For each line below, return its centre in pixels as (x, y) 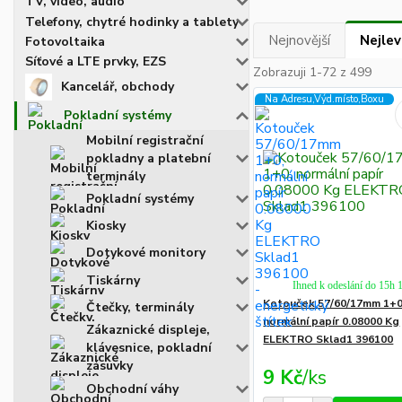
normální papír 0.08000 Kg (332, 321)
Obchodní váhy (132, 389)
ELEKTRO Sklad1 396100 (328, 339)
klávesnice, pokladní (149, 348)
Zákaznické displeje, (148, 330)
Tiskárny (113, 280)
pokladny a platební (149, 158)
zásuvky (109, 366)
